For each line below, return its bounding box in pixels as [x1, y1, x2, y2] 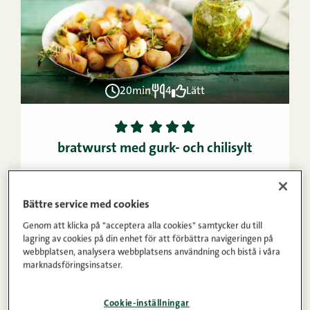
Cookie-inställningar [104, 298, 190, 308]
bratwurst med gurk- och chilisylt [57, 142, 253, 156]
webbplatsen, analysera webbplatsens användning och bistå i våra [23, 247, 281, 257]
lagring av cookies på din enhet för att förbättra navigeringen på [23, 234, 274, 244]
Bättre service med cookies [23, 199, 150, 210]
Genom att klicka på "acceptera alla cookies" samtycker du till [23, 221, 263, 230]
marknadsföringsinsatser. [23, 260, 123, 270]
